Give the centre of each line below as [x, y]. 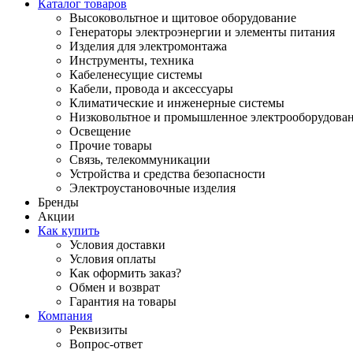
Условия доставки [117, 244]
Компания [65, 315]
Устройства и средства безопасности [167, 173]
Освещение [100, 131]
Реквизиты [98, 329]
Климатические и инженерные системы [177, 102]
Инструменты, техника [132, 60]
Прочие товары [111, 145]
